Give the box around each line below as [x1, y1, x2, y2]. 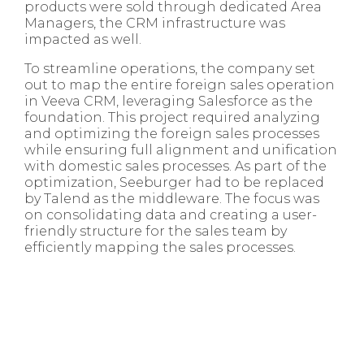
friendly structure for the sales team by [24, 223, 287, 240]
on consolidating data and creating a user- [24, 207, 317, 223]
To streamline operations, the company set [24, 61, 315, 77]
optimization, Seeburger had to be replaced [24, 175, 324, 191]
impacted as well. [24, 32, 141, 48]
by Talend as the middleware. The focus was [24, 191, 319, 207]
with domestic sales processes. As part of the [24, 158, 327, 175]
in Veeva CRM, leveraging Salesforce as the [24, 93, 313, 110]
